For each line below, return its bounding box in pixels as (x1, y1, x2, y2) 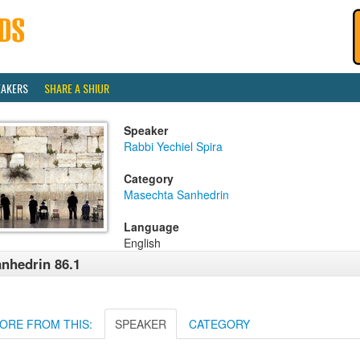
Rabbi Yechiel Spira (124, 138, 223, 154)
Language (124, 219, 179, 235)
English (124, 235, 161, 251)
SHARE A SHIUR (44, 80, 109, 96)
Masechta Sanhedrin (124, 186, 229, 202)
